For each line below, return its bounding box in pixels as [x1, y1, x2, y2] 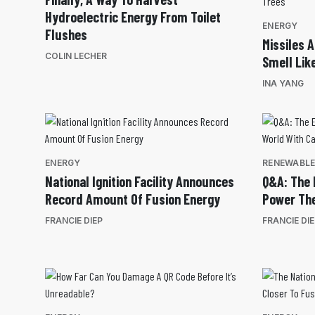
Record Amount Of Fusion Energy [45, 191, 220, 208]
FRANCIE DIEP [45, 215, 103, 226]
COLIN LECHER [45, 51, 107, 62]
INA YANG [262, 78, 304, 89]
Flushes [45, 26, 87, 44]
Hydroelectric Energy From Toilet [45, 8, 221, 26]
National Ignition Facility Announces [45, 173, 234, 191]
